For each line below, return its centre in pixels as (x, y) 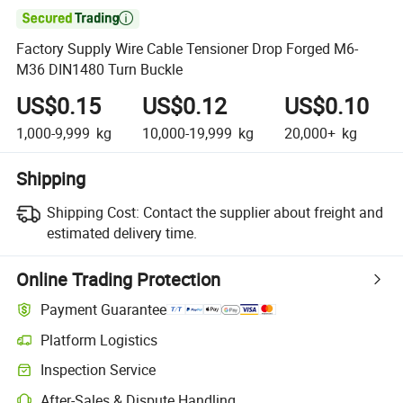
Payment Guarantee (104, 310)
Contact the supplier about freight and (263, 212)
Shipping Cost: (93, 212)
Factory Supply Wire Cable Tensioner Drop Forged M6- (188, 49)
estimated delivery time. (121, 233)
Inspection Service (99, 370)
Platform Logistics (99, 340)
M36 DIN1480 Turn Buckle (100, 70)
